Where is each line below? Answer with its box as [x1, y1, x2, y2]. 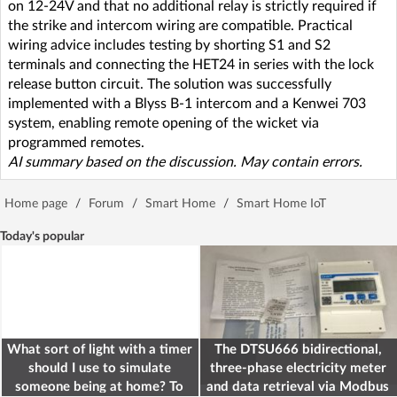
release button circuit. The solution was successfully [8, 76, 331, 91]
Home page [4, 197, 67, 210]
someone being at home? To [15, 379, 183, 393]
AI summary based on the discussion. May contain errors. [8, 154, 362, 169]
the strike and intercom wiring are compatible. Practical [8, 18, 353, 33]
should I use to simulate [27, 361, 171, 375]
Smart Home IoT [237, 197, 326, 210]
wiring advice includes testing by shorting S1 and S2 [8, 37, 331, 52]
